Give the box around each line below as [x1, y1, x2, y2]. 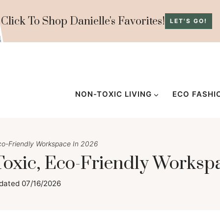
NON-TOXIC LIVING [75, 89, 152, 99]
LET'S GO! [170, 17, 207, 25]
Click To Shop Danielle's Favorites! [1, 14, 165, 28]
